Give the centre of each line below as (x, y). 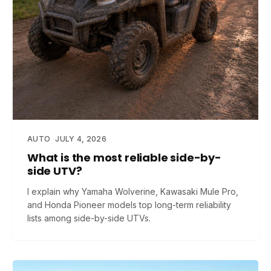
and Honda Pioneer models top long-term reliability (129, 205)
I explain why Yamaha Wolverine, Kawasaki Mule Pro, (133, 191)
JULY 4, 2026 (81, 139)
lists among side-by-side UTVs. (89, 218)
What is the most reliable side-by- (124, 158)
